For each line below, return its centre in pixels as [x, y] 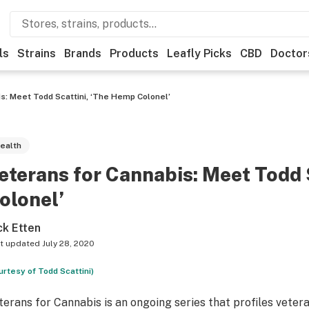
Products [134, 53]
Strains [37, 53]
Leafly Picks [199, 53]
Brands [83, 53]
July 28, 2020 [68, 243]
